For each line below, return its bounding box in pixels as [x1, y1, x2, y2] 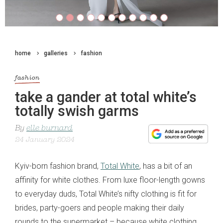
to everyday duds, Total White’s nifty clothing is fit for [15, 189, 197, 199]
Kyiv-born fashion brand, [15, 161, 101, 171]
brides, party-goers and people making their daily [15, 203, 184, 213]
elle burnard [26, 124, 73, 132]
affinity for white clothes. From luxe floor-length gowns [15, 175, 205, 185]
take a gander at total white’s [15, 88, 197, 106]
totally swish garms [15, 102, 139, 119]
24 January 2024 [15, 136, 75, 144]
